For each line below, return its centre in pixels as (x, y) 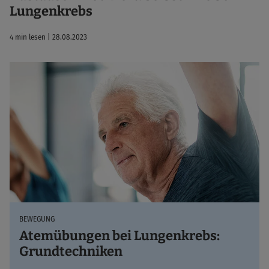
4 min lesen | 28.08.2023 (48, 37)
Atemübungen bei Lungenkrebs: (119, 235)
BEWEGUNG (37, 219)
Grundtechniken (71, 251)
